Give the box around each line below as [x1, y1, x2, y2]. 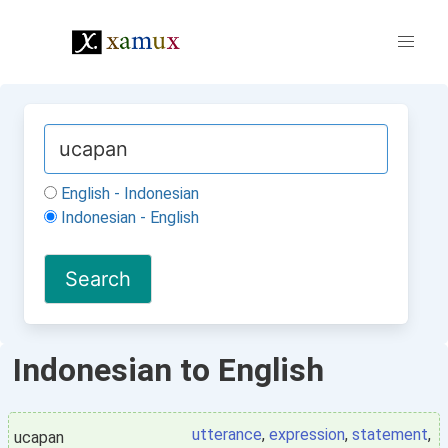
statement [352, 425, 428, 444]
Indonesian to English [13, 351, 324, 389]
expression [269, 425, 345, 444]
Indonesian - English [57, 208, 199, 227]
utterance [192, 425, 262, 444]
